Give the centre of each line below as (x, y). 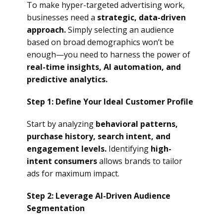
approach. (46, 30)
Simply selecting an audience (120, 30)
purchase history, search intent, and (99, 136)
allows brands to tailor (140, 161)
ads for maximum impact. (73, 173)
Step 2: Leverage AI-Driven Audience (99, 196)
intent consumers (62, 161)
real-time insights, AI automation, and (104, 67)
